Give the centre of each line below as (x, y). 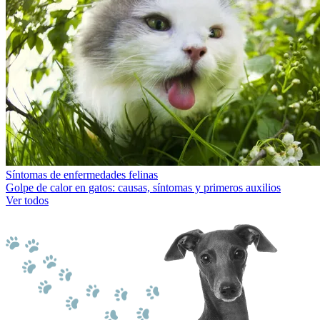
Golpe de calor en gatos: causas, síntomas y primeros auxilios (143, 187)
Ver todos (27, 200)
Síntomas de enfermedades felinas (82, 174)
